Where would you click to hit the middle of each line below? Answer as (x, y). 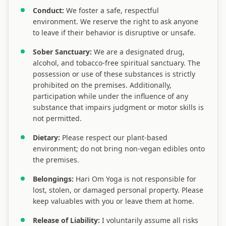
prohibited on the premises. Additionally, (102, 85)
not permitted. (57, 118)
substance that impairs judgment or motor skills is (118, 107)
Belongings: (53, 179)
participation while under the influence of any (110, 96)
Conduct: (48, 10)
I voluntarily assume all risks (149, 220)
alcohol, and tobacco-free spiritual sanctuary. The (117, 63)
